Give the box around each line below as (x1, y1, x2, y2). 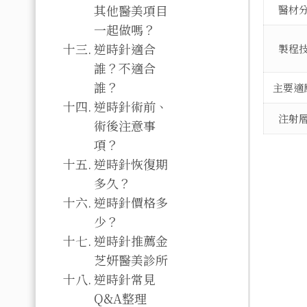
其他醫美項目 (93, 1, 168, 19)
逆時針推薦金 (93, 232, 168, 249)
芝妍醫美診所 (93, 251, 168, 269)
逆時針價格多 (93, 193, 168, 211)
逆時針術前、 (93, 97, 168, 115)
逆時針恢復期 (93, 155, 168, 173)
